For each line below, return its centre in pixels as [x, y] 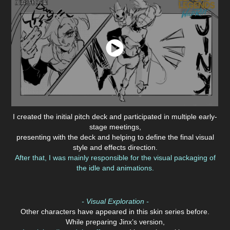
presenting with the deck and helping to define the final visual [115, 137]
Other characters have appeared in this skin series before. [115, 211]
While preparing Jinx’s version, [115, 222]
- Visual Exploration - [115, 201]
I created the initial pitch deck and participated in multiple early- [115, 116]
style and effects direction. [115, 147]
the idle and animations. [115, 168]
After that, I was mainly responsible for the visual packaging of [115, 157]
